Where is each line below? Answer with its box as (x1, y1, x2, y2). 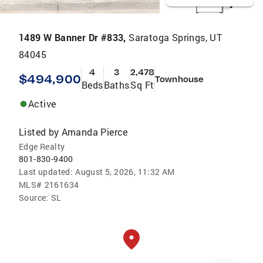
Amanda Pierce (61, 125, 128, 138)
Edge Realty (19, 140, 65, 152)
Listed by (19, 125, 59, 138)
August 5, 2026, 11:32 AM (75, 166, 175, 177)
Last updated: (19, 166, 73, 177)
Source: (19, 191, 49, 203)
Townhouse (155, 73, 204, 85)
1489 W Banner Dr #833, (19, 31, 129, 43)
